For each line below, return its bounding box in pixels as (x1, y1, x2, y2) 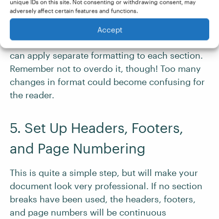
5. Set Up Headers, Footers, (10, 120, 183, 135)
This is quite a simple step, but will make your (10, 167, 198, 178)
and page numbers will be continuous (10, 207, 166, 218)
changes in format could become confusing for (10, 76, 205, 87)
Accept (97, 25, 122, 34)
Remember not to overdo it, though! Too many (10, 63, 201, 74)
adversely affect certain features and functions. (10, 7, 138, 14)
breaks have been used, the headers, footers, (10, 194, 196, 204)
